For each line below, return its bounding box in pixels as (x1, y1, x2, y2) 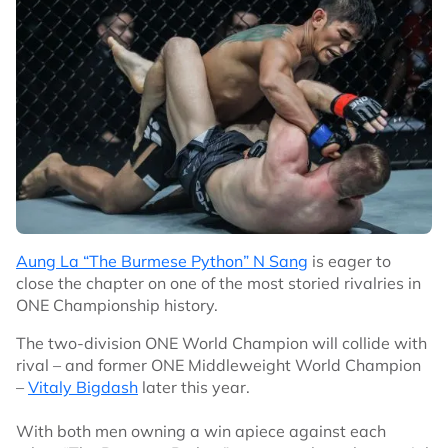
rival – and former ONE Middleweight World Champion (16, 354, 421, 375)
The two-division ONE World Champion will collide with (16, 332, 427, 353)
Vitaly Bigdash (28, 376, 138, 397)
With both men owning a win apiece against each (16, 420, 386, 441)
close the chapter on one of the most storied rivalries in (16, 272, 421, 293)
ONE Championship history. (16, 294, 218, 315)
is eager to (308, 250, 391, 271)
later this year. (138, 376, 250, 397)
